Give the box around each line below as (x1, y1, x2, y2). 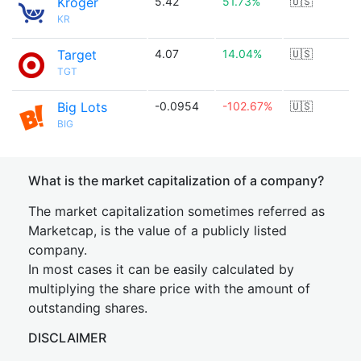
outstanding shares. (28, 300, 147, 316)
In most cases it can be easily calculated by (28, 261, 294, 277)
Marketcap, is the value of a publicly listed (28, 222, 287, 239)
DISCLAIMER (28, 330, 106, 346)
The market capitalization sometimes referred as (28, 203, 325, 219)
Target (57, 47, 97, 63)
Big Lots (57, 99, 107, 115)
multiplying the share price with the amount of (28, 280, 310, 297)
